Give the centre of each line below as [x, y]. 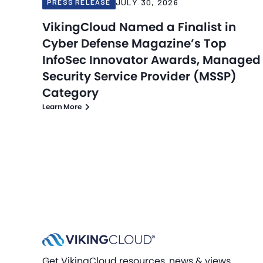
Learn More [62, 107]
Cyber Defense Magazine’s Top [134, 44]
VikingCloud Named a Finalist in [139, 27]
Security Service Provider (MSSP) [139, 77]
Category [70, 93]
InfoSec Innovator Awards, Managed [151, 60]
